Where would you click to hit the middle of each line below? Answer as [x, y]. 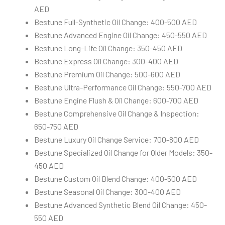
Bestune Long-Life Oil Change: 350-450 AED [108, 48]
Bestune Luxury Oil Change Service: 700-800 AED [117, 139]
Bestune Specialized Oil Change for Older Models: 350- [123, 152]
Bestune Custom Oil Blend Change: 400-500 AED [116, 178]
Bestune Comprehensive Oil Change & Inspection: [117, 113]
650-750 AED [56, 126]
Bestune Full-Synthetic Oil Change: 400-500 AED [116, 22]
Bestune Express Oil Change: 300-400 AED [106, 61]
